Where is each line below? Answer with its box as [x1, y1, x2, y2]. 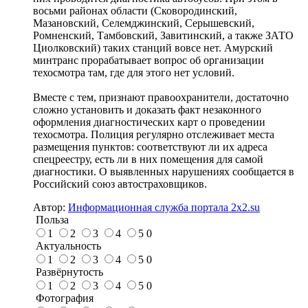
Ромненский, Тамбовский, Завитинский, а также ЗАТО [33, 29, 294, 41]
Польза [33, 213, 69, 225]
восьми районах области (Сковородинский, [33, 4, 237, 16]
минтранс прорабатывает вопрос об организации [33, 54, 264, 66]
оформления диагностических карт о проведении [33, 115, 265, 128]
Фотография [33, 291, 93, 304]
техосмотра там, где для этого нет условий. [33, 66, 234, 78]
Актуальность [33, 239, 101, 252]
